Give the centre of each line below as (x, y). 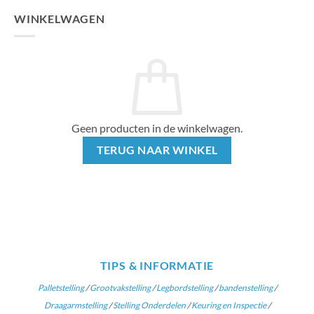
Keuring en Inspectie (228, 306)
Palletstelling (61, 288)
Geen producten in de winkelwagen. (157, 128)
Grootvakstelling (120, 288)
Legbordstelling (184, 288)
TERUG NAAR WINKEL (157, 150)
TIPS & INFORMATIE (157, 266)
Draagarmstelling (75, 306)
